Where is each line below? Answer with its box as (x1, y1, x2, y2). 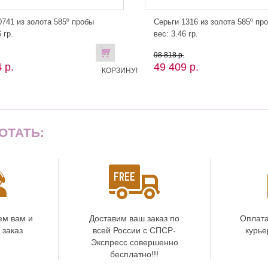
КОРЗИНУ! (101, 66, 138, 75)
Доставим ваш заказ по (89, 214, 179, 223)
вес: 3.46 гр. (153, 29, 198, 38)
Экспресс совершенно (90, 237, 178, 247)
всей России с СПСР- (93, 226, 176, 235)
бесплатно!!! (110, 249, 159, 259)
